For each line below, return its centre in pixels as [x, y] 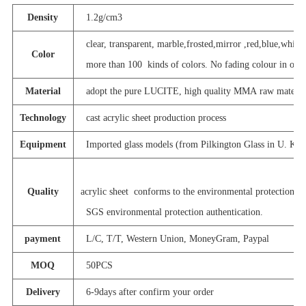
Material [43, 92]
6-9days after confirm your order [147, 292]
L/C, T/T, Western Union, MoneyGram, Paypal [175, 239]
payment [43, 239]
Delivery [43, 292]
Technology [43, 118]
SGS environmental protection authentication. [171, 212]
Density [43, 18]
